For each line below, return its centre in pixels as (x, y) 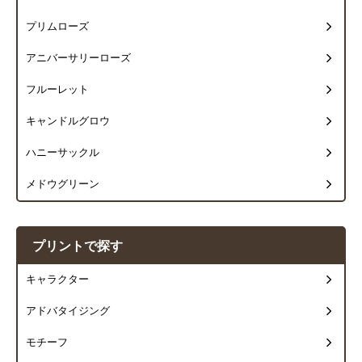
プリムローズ (57, 27)
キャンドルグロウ (68, 122)
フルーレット (57, 90)
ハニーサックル (63, 153)
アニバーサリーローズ (78, 59)
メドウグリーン (63, 185)
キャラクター (57, 280)
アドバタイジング (68, 311)
